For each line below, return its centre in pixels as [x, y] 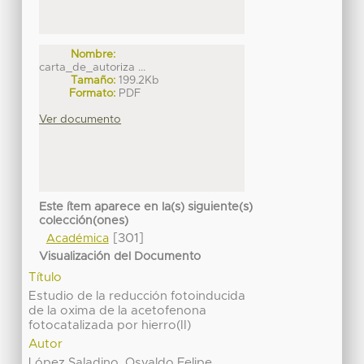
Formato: [93, 93]
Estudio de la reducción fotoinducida [137, 296]
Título [45, 277]
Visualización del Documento [120, 256]
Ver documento [80, 119]
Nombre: [93, 54]
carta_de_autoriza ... [93, 67]
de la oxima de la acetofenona [118, 310]
